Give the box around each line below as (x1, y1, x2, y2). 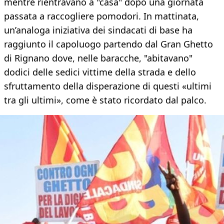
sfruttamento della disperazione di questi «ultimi (4, 80, 211, 92)
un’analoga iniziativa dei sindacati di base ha (4, 24, 192, 36)
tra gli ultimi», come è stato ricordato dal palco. (4, 94, 206, 106)
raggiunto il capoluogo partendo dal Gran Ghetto (4, 38, 213, 50)
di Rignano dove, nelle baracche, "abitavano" (4, 52, 192, 64)
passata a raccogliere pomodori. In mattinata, (4, 10, 199, 22)
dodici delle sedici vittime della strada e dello (4, 66, 196, 78)
